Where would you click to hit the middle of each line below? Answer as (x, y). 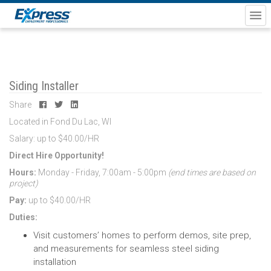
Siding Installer (44, 86)
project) (24, 183)
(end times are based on (212, 172)
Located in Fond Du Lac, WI (60, 122)
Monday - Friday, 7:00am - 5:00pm (102, 172)
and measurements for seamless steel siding (126, 249)
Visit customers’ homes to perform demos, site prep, (142, 235)
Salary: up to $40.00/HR (54, 139)
